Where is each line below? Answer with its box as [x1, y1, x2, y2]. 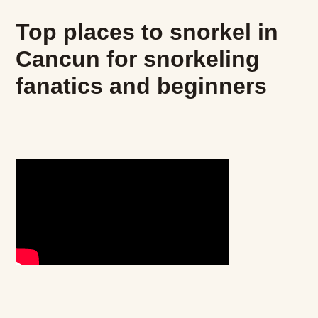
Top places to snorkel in [16, 18, 279, 45]
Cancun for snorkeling [16, 45, 261, 72]
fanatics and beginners [16, 72, 268, 99]
